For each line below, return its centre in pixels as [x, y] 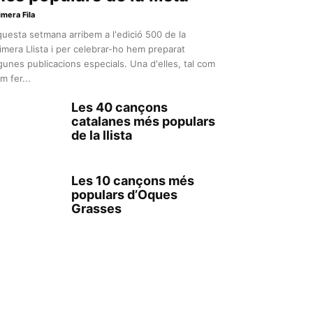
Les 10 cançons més [133, 181]
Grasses [96, 209]
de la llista [102, 135]
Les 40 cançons [119, 107]
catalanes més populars [143, 121]
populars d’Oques [124, 195]
